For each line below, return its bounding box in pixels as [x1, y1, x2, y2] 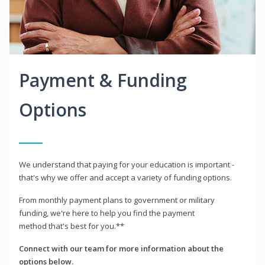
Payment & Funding [19, 68, 187, 93]
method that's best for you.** [19, 221, 124, 232]
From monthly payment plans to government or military [19, 195, 215, 206]
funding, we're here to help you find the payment [19, 208, 195, 219]
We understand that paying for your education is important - [19, 159, 234, 170]
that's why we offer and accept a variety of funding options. [19, 172, 232, 183]
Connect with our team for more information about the [19, 243, 224, 254]
